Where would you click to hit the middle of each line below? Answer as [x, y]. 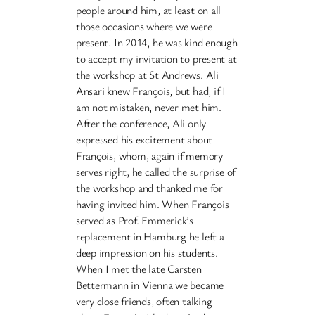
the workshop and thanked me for [149, 187]
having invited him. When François [152, 204]
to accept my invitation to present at [156, 58]
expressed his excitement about [144, 139]
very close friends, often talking [144, 301]
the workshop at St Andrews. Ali [147, 74]
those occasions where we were [144, 26]
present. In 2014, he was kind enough [156, 42]
